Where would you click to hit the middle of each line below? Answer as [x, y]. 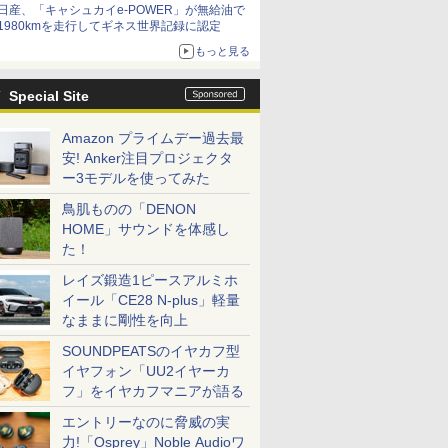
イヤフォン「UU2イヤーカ [146, 371]
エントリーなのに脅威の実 [146, 422]
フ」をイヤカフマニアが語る [153, 391]
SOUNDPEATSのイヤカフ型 [151, 351]
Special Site [49, 96]
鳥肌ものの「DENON [129, 209]
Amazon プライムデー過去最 [153, 138]
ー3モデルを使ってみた [136, 178]
